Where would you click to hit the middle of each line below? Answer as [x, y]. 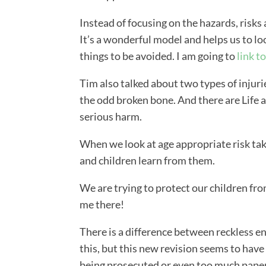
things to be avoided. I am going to [159, 56]
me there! [102, 205]
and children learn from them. [148, 161]
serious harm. [111, 117]
